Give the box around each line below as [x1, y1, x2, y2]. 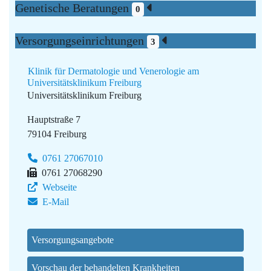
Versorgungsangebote [31, 235, 114, 246]
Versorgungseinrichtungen [15, 33, 147, 47]
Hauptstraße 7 [27, 114, 80, 125]
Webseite [40, 182, 77, 193]
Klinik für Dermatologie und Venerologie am [28, 66, 199, 77]
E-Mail [40, 197, 69, 207]
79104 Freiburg [27, 129, 87, 140]
